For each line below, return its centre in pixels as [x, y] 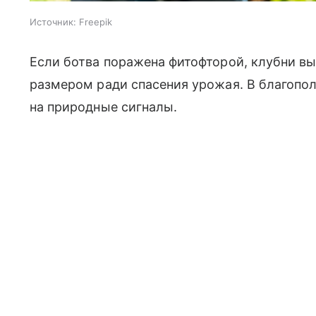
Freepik [96, 22]
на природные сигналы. [104, 107]
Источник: [53, 22]
